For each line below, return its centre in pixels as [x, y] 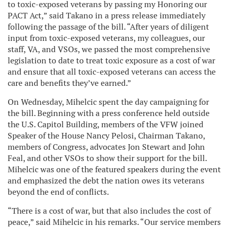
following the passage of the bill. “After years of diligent [108, 27]
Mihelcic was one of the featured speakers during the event [114, 169]
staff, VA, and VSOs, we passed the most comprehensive [109, 49]
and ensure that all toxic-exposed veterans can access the [112, 72]
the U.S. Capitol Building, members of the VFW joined [106, 124]
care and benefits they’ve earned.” [71, 83]
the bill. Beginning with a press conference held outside [109, 113]
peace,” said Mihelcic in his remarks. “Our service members [114, 222]
